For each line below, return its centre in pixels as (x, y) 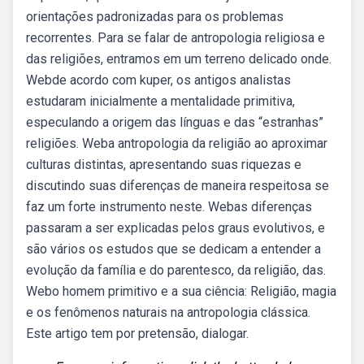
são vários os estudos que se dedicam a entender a (173, 249)
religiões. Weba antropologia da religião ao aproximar (177, 143)
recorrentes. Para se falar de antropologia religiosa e (175, 38)
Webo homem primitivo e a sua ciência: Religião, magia (181, 291)
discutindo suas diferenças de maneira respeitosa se (178, 186)
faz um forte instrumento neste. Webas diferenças (169, 207)
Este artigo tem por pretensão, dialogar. (137, 334)
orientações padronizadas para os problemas (155, 17)
